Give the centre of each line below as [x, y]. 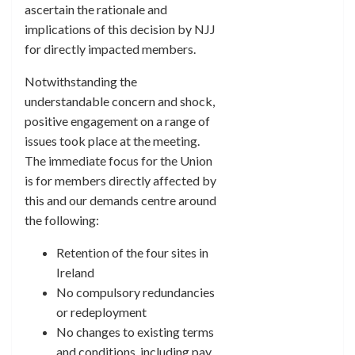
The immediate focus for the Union [118, 160]
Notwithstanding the [81, 81]
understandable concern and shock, [120, 101]
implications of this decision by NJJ [120, 29]
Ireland [75, 272]
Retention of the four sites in [132, 252]
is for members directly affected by [120, 180]
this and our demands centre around [120, 200]
